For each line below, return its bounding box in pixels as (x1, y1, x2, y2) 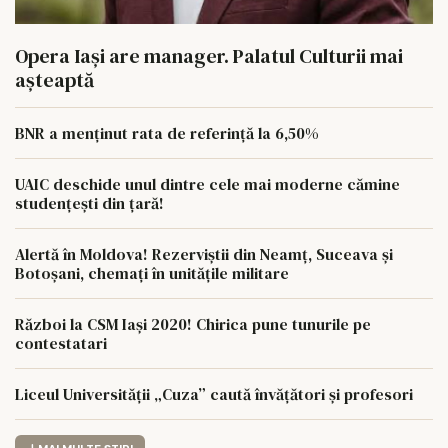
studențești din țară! (15, 192, 164, 214)
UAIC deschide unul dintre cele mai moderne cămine (15, 173, 400, 195)
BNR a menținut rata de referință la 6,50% (15, 122, 319, 144)
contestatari (15, 332, 107, 354)
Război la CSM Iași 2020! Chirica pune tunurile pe (15, 313, 371, 335)
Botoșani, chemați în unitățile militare (15, 262, 289, 284)
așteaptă (15, 66, 94, 94)
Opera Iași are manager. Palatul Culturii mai (15, 42, 403, 70)
